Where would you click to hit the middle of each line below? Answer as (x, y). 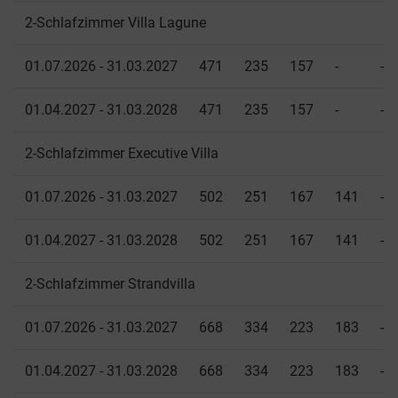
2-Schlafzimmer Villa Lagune (115, 23)
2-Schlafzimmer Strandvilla (110, 284)
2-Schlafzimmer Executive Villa (122, 154)
